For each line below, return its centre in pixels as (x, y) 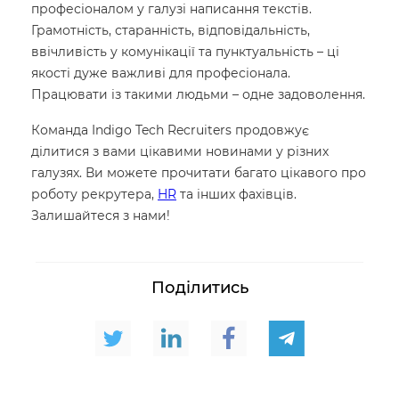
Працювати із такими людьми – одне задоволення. (198, 95)
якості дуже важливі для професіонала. (161, 73)
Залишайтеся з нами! (101, 216)
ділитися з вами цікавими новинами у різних (180, 152)
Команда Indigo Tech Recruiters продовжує (170, 130)
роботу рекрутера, (94, 195)
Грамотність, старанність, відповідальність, (171, 31)
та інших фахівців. (236, 195)
